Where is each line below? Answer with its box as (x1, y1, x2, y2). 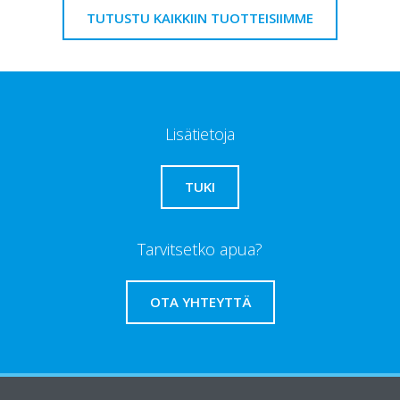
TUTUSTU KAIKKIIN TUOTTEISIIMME (87, 8, 313, 27)
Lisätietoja (165, 122, 235, 145)
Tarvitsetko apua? (137, 237, 262, 260)
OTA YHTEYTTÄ (149, 292, 251, 311)
